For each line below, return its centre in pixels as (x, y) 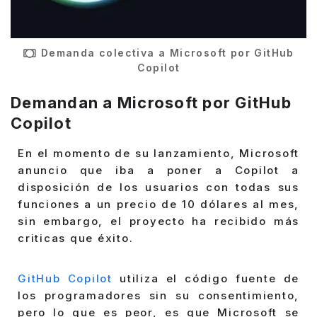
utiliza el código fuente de (206, 279)
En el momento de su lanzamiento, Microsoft (158, 153)
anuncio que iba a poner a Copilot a (158, 170)
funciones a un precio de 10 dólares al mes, (158, 204)
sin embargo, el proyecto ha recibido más (158, 221)
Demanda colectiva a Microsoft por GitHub (167, 52)
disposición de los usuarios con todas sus (158, 187)
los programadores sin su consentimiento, (158, 296)
